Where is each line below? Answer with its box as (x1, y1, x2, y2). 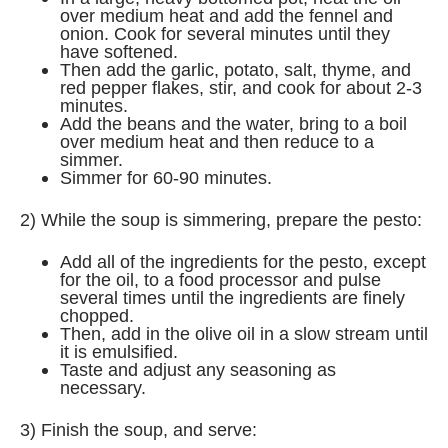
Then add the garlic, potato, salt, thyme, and (60, 59, 411, 80)
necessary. (60, 377, 151, 398)
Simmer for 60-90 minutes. (60, 167, 277, 188)
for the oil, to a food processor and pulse (60, 269, 381, 290)
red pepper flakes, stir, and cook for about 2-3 (60, 77, 422, 98)
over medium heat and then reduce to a (60, 131, 374, 152)
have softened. (60, 41, 183, 62)
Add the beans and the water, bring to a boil (60, 113, 407, 134)
